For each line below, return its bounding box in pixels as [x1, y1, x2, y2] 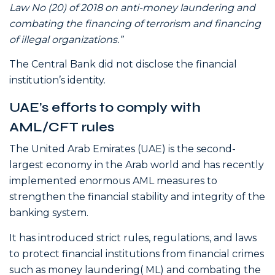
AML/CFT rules [9, 118, 114, 135]
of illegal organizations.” [9, 33, 125, 45]
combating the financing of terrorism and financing [9, 17, 261, 29]
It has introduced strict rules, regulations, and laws [9, 231, 257, 244]
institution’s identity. [9, 74, 106, 87]
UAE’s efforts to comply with [9, 99, 201, 115]
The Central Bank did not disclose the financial [9, 58, 237, 71]
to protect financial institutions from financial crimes [9, 247, 264, 260]
